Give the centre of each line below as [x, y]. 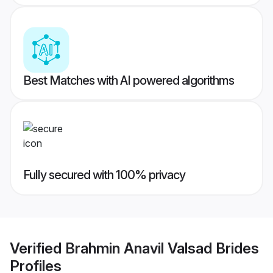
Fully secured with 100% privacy [104, 175]
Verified [37, 248]
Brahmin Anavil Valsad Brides [162, 248]
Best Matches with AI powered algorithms [129, 81]
